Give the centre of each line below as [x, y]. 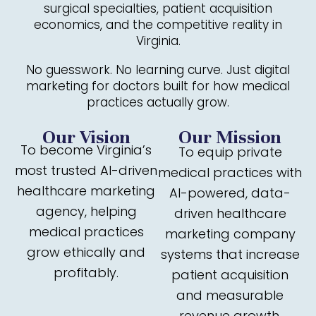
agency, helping [86, 211]
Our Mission [230, 137]
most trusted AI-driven [86, 170]
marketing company [230, 234]
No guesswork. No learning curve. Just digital [158, 70]
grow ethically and [86, 252]
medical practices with [230, 172]
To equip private [230, 152]
